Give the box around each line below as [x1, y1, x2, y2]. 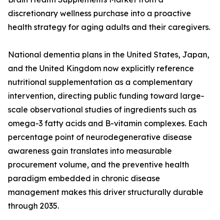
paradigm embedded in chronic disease [8, 173, 160, 184]
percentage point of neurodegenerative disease [8, 132, 192, 142]
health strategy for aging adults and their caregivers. [8, 22, 210, 32]
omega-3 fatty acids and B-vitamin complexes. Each [8, 118, 207, 129]
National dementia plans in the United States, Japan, [8, 50, 209, 60]
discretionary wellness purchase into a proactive [8, 8, 191, 19]
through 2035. [8, 201, 59, 211]
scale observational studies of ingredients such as [8, 105, 196, 115]
